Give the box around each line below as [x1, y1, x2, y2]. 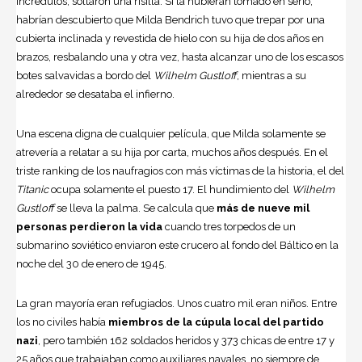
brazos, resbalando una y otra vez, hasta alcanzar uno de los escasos [16, 51, 343, 64]
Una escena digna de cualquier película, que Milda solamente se [16, 128, 326, 141]
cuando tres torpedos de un [165, 221, 296, 234]
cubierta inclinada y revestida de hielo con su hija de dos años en [16, 32, 324, 45]
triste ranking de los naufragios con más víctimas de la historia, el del [16, 165, 344, 178]
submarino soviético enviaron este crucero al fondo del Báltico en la [16, 239, 339, 252]
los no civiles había [16, 316, 108, 329]
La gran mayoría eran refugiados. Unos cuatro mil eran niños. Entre [16, 297, 337, 310]
